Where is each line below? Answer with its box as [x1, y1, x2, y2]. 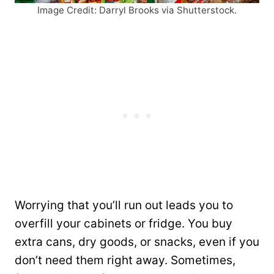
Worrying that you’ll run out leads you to [15, 198, 233, 212]
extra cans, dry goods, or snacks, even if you [15, 234, 259, 249]
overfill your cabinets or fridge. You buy [15, 216, 232, 231]
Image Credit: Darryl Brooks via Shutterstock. [37, 4, 237, 16]
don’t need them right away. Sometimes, [15, 253, 235, 267]
